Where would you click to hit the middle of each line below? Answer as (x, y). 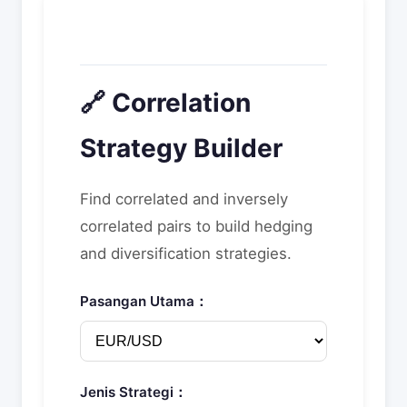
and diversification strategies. (186, 253)
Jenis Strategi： (134, 392)
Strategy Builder (181, 148)
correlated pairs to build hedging (196, 226)
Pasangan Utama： (144, 301)
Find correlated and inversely (184, 199)
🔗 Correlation (165, 103)
